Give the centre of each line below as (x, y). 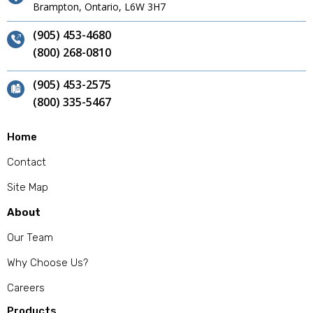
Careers (26, 288)
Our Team (30, 238)
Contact (27, 162)
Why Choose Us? (48, 263)
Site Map (28, 188)
